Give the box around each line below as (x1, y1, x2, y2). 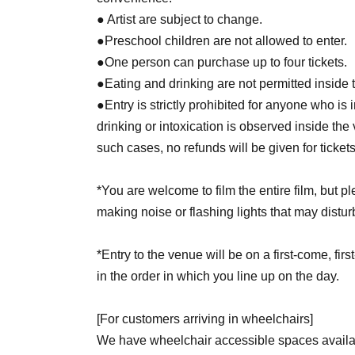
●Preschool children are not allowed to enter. (97, 33, 347, 48)
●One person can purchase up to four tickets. (97, 55, 347, 69)
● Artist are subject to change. (97, 12, 262, 26)
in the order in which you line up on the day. (97, 269, 339, 283)
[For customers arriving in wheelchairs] (97, 311, 313, 326)
